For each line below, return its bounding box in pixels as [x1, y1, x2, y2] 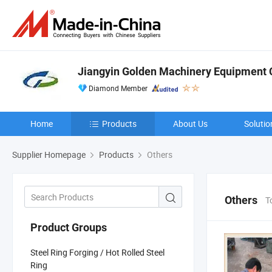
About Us [173, 118, 208, 129]
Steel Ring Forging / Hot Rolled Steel [30, 246, 165, 258]
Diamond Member [89, 83, 148, 93]
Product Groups [30, 220, 107, 234]
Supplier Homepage [12, 149, 86, 160]
